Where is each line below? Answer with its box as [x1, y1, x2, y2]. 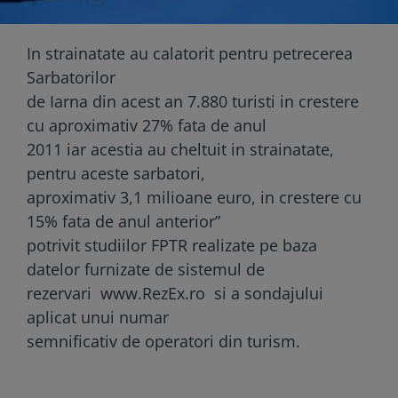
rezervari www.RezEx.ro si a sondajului [27, 282, 323, 304]
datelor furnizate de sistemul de [27, 258, 265, 280]
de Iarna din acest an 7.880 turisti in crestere [27, 90, 359, 112]
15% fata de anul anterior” [27, 210, 220, 232]
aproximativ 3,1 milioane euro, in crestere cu [27, 186, 362, 208]
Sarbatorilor [27, 66, 115, 88]
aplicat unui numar [27, 306, 169, 328]
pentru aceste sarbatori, [27, 162, 205, 184]
